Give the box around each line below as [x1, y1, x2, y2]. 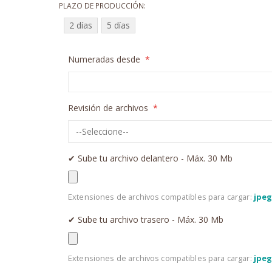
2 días [69, 19, 92, 31]
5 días [107, 19, 130, 31]
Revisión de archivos [68, 102, 148, 114]
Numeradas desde [68, 53, 140, 65]
